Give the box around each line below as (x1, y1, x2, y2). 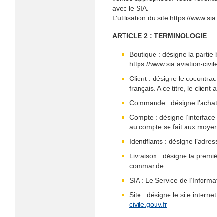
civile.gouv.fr (129, 201, 167, 208)
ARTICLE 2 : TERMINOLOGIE (112, 32, 207, 40)
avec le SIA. (112, 4, 149, 12)
